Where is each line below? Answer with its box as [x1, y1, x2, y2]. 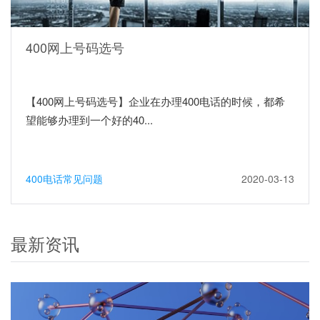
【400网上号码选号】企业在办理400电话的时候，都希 [26, 93, 285, 109]
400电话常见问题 [26, 171, 103, 186]
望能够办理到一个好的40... [26, 111, 153, 127]
